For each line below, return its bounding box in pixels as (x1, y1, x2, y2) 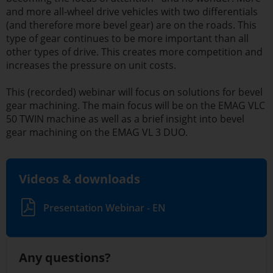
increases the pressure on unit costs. (6, 58, 176, 72)
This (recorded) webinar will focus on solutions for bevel (6, 85, 263, 99)
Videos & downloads (19, 171, 140, 188)
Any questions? (19, 249, 111, 266)
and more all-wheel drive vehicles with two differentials (6, 4, 258, 18)
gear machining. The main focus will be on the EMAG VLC (6, 99, 265, 113)
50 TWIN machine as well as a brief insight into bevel (6, 112, 244, 126)
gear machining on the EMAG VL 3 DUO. (6, 126, 188, 140)
